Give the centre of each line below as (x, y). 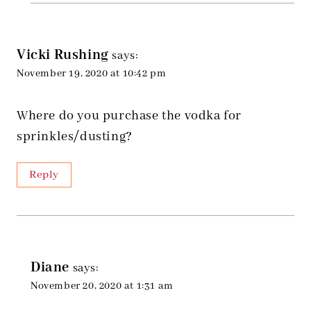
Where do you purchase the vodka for (129, 116)
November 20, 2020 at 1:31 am (102, 286)
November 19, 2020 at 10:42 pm (92, 74)
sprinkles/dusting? (75, 137)
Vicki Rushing (63, 56)
